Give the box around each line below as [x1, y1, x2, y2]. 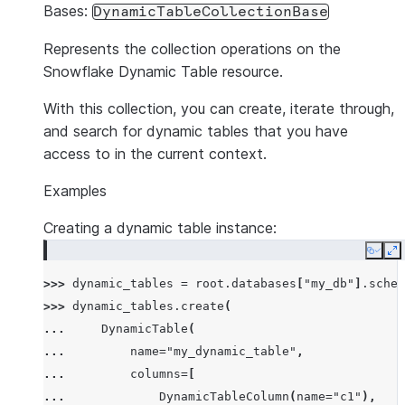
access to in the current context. [43, 145, 267, 163]
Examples [43, 182, 107, 200]
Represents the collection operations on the [43, 40, 341, 58]
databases [231, 277, 297, 290]
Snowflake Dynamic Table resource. [43, 62, 283, 80]
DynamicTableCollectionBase [93, 5, 328, 19]
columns [130, 367, 181, 381]
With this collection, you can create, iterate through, [43, 99, 394, 118]
